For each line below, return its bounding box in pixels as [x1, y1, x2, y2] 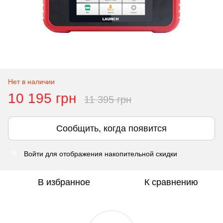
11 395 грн [84, 94, 131, 105]
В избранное [37, 177, 90, 187]
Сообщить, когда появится [56, 123, 167, 133]
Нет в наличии [8, 77, 55, 86]
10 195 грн [8, 90, 76, 106]
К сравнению [144, 177, 198, 187]
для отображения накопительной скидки [43, 149, 177, 158]
